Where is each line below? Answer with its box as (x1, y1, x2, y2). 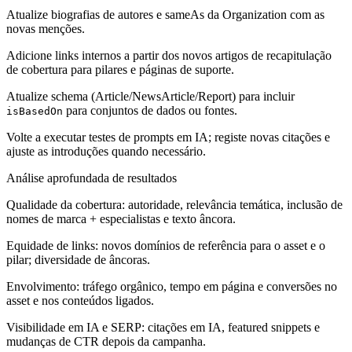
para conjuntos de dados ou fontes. (63, 103, 237, 117)
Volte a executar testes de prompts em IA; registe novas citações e (6, 130, 330, 144)
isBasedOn (6, 104, 63, 117)
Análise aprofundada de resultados (6, 170, 177, 185)
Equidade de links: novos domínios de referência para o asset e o (6, 238, 325, 252)
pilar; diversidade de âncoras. (6, 252, 150, 266)
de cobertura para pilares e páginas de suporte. (6, 62, 234, 76)
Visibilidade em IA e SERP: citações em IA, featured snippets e (6, 320, 320, 334)
